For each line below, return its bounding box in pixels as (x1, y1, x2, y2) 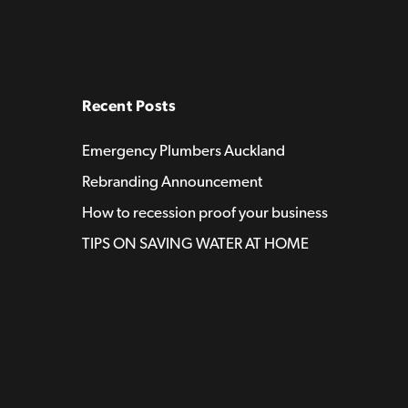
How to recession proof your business (82, 205, 328, 220)
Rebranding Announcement (82, 174, 262, 189)
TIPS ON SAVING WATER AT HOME (82, 236, 309, 251)
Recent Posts (82, 98, 176, 114)
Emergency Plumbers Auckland (82, 143, 285, 158)
